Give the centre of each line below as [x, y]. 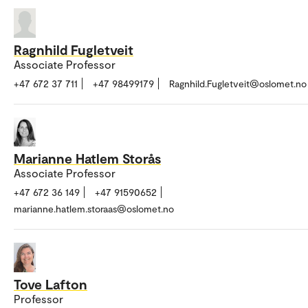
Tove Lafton [51, 284]
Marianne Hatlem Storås [87, 158]
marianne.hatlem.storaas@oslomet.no [94, 209]
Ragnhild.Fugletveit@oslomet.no [238, 83]
